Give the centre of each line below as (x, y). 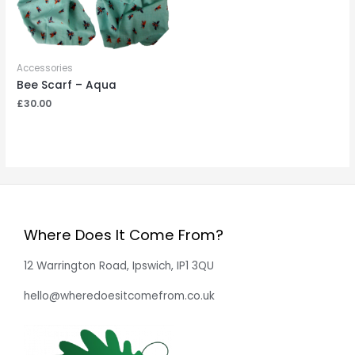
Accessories (45, 69)
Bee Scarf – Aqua (67, 86)
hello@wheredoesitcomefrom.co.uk (119, 296)
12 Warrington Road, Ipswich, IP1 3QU (119, 265)
